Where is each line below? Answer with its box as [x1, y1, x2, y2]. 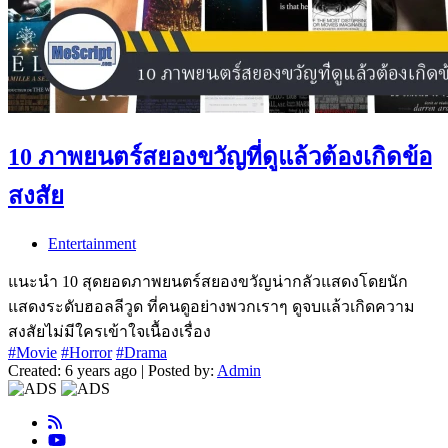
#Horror [61, 343, 112, 361]
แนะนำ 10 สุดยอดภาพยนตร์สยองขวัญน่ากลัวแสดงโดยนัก [8, 272, 408, 290]
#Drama [116, 343, 167, 361]
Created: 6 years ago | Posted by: [8, 361, 217, 379]
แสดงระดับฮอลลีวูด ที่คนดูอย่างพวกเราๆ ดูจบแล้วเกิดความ [8, 297, 415, 315]
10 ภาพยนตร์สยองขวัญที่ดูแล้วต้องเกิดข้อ [8, 143, 432, 170]
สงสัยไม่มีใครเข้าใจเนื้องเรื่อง [8, 322, 211, 340]
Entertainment [48, 234, 136, 252]
